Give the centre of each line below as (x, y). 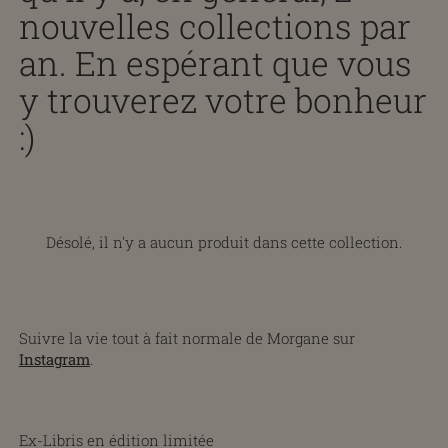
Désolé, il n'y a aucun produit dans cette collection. (224, 242)
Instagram (54, 359)
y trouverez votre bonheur (222, 100)
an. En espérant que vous (215, 63)
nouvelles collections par (214, 26)
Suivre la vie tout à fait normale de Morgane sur (186, 338)
